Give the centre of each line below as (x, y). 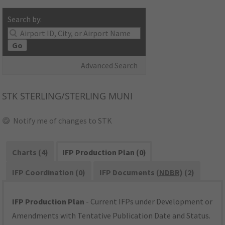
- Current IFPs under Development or (149, 202)
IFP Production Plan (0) (104, 152)
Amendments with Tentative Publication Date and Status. (111, 216)
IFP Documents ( (129, 173)
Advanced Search (109, 66)
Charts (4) (30, 152)
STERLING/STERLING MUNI (75, 96)
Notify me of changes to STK (63, 121)
